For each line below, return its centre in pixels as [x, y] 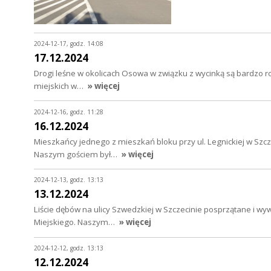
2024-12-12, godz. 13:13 [69, 248]
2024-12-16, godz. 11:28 [69, 112]
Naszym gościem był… [77, 154]
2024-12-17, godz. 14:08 [69, 43]
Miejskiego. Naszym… [75, 222]
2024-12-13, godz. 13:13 [69, 180]
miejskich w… [60, 86]
